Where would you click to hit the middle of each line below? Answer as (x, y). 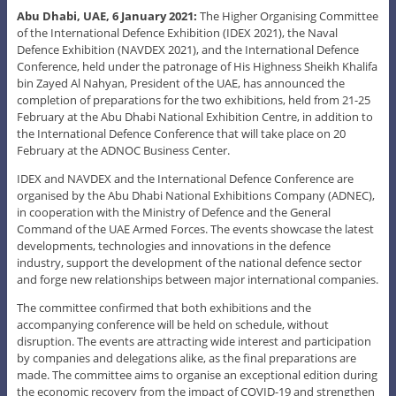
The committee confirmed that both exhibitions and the (164, 307)
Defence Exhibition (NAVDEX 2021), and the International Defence (187, 49)
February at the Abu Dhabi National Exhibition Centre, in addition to (194, 116)
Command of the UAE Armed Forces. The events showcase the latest (195, 228)
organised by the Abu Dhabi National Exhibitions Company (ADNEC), (195, 195)
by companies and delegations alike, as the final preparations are (186, 358)
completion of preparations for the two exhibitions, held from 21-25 (193, 99)
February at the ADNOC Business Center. (123, 150)
